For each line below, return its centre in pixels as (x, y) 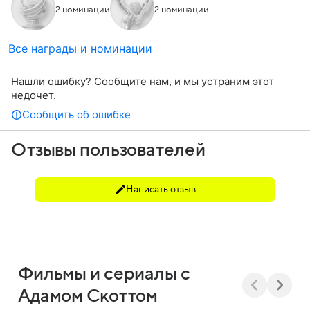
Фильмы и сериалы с (104, 274)
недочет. (34, 95)
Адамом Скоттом (88, 296)
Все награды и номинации (80, 48)
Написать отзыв (161, 189)
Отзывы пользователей (108, 150)
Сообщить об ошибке (76, 115)
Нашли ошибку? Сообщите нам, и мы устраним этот (143, 81)
